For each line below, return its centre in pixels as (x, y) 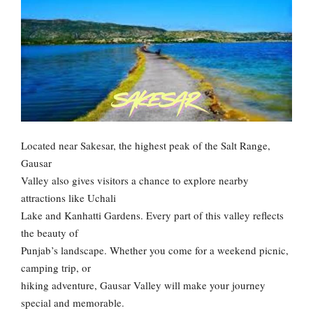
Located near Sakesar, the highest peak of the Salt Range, (146, 146)
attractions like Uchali (68, 198)
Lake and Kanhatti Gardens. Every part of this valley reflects (152, 216)
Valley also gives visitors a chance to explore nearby (135, 181)
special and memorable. (73, 303)
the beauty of (50, 233)
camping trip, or (56, 268)
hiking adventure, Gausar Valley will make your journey (143, 285)
